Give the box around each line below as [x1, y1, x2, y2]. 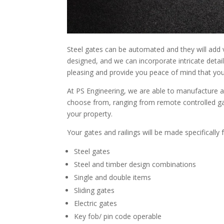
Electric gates [74, 198, 117, 208]
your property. [67, 108, 113, 118]
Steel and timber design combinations [74, 159, 196, 169]
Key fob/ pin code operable [74, 211, 162, 221]
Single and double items [74, 172, 151, 182]
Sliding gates [74, 185, 115, 195]
